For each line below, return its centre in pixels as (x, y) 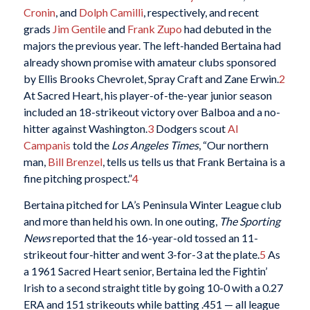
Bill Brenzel (75, 162)
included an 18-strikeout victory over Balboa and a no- (152, 112)
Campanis (47, 145)
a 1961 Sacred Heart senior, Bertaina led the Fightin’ (145, 271)
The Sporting (249, 221)
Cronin (39, 12)
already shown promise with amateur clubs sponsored (149, 62)
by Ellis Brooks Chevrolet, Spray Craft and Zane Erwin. (151, 79)
